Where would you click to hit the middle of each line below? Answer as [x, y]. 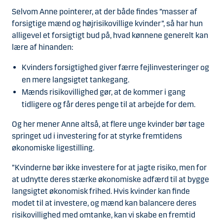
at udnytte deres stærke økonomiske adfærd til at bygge [110, 180]
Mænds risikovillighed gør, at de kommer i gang [104, 92]
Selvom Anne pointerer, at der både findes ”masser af [105, 12]
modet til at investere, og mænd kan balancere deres [104, 203]
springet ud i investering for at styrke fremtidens [97, 136]
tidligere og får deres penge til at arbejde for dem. [109, 105]
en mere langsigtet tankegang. [75, 80]
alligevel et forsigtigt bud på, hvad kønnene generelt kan [110, 36]
